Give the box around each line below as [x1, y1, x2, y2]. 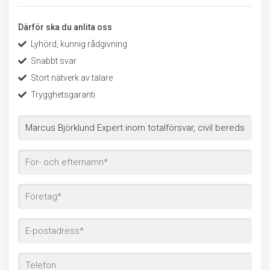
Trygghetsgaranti [31, 90, 95, 99]
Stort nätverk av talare [31, 73, 113, 83]
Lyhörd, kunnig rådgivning [31, 39, 127, 49]
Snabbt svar [31, 56, 77, 66]
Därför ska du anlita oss [18, 22, 112, 32]
